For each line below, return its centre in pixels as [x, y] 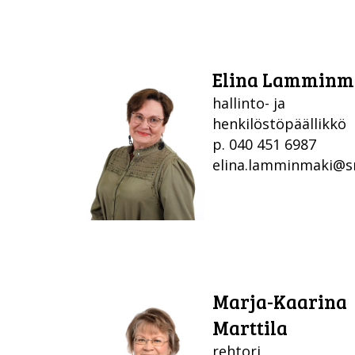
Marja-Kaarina [280, 301]
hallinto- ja [249, 103]
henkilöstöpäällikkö [279, 123]
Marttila [250, 327]
